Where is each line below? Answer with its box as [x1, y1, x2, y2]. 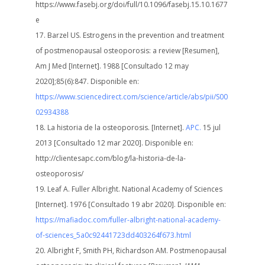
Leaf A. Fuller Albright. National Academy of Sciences [47, 184, 222, 195]
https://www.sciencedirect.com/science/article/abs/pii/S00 [35, 92, 228, 102]
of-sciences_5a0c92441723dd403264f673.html [35, 230, 191, 241]
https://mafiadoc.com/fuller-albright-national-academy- [35, 215, 221, 225]
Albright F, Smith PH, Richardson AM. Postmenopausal [47, 245, 227, 256]
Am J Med [35, 61, 69, 72]
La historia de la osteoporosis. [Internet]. [47, 122, 186, 133]
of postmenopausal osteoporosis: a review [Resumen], [35, 46, 219, 56]
